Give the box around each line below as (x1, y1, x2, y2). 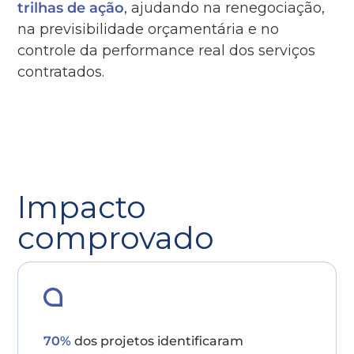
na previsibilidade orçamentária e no (17, 21, 280, 38)
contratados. (17, 63, 105, 81)
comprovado (17, 219, 215, 257)
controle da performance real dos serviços (17, 42, 316, 59)
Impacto (17, 188, 147, 226)
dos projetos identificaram (71, 333, 244, 348)
